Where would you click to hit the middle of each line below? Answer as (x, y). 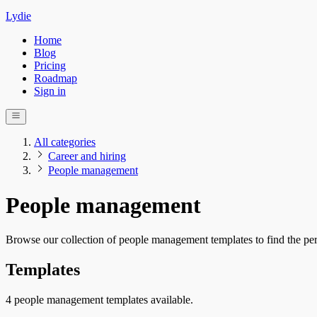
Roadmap (56, 78)
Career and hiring (87, 156)
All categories (65, 142)
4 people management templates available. (99, 300)
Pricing (50, 65)
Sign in (50, 91)
